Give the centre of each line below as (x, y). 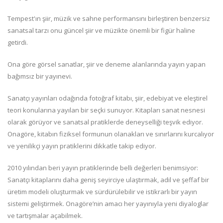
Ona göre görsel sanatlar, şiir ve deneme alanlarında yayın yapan (107, 64)
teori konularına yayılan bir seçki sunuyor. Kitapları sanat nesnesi (106, 110)
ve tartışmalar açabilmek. (45, 215)
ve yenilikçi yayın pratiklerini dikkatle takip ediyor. (82, 146)
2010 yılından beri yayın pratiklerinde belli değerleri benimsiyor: (103, 167)
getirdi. (18, 42)
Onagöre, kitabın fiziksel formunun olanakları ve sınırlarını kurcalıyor (111, 134)
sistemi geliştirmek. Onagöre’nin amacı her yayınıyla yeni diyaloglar (108, 203)
